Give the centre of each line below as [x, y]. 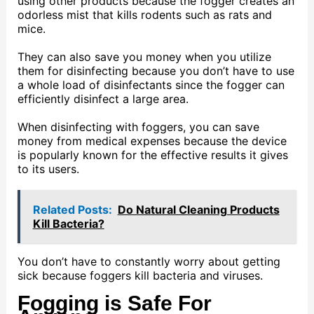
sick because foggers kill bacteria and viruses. [140, 275]
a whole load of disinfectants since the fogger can [151, 85]
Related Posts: [72, 209]
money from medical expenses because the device [152, 141]
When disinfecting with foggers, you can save [138, 127]
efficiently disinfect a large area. [103, 99]
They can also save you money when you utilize [144, 57]
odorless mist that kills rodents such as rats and [144, 15]
